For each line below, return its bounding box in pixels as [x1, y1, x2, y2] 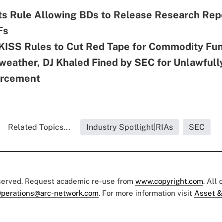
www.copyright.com [135, 176, 203, 185]
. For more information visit [99, 188, 194, 197]
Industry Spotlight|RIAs [86, 122, 173, 132]
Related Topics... [7, 122, 70, 132]
